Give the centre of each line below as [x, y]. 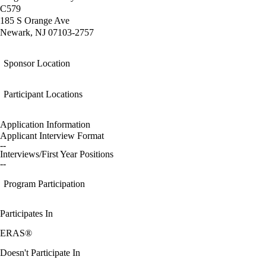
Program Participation [44, 184]
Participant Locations [43, 94]
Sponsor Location [37, 64]
